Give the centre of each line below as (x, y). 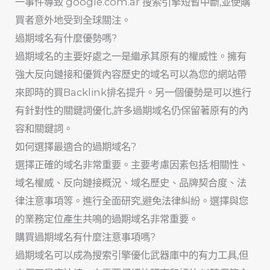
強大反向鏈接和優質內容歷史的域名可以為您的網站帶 (131, 74)
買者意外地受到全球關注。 (73, 20)
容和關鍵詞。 (44, 129)
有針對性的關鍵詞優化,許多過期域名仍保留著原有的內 (132, 111)
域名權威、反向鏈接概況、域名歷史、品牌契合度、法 (131, 183)
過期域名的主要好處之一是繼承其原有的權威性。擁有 (131, 56)
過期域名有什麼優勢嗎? (66, 38)
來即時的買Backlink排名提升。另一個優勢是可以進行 (133, 93)
